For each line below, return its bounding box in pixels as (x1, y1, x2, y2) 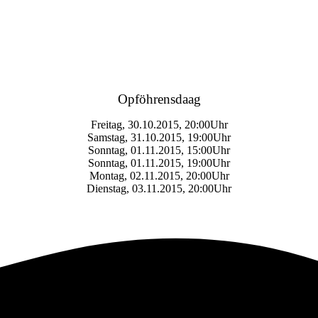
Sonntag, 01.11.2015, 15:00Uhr (88, 143, 230, 156)
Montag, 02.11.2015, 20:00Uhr (89, 169, 229, 182)
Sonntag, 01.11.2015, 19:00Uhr (88, 156, 230, 169)
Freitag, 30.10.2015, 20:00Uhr (90, 118, 228, 131)
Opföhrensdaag (117, 91, 201, 106)
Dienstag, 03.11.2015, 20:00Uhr (87, 182, 231, 194)
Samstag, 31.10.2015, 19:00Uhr (87, 131, 231, 143)
